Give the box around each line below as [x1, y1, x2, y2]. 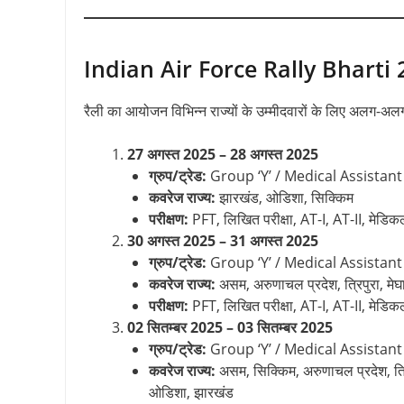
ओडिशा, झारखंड [149, 381, 234, 402]
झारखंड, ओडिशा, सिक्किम [216, 187, 353, 207]
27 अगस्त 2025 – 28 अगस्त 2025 [127, 143, 318, 164]
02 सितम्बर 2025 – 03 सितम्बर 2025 [127, 317, 333, 337]
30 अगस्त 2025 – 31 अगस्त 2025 [127, 230, 318, 251]
